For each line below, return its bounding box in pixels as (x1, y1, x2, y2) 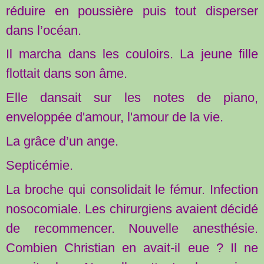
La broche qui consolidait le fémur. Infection (6, 182, 258, 197)
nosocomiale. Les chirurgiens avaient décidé (6, 202, 258, 217)
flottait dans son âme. (6, 66, 127, 81)
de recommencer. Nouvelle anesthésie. (6, 221, 258, 236)
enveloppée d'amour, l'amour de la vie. (6, 110, 223, 125)
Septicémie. (6, 158, 73, 173)
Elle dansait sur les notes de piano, (6, 90, 258, 105)
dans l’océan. (6, 22, 81, 38)
